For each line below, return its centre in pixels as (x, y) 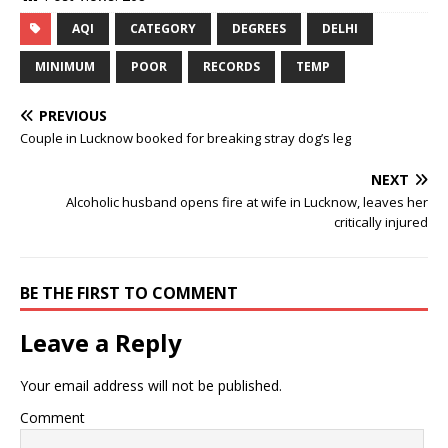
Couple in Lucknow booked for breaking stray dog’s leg (185, 138)
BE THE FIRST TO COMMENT (129, 293)
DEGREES (259, 29)
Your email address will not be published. (151, 386)
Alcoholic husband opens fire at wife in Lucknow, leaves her (247, 202)
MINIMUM (65, 67)
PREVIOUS (73, 116)
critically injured (381, 222)
